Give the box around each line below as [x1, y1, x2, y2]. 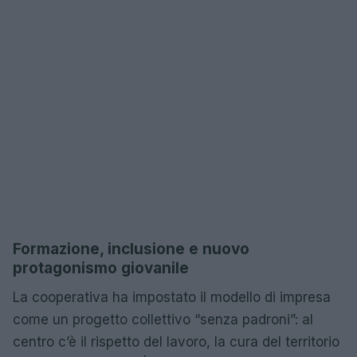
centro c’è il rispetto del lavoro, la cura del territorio [13, 334, 339, 350]
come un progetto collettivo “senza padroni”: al [13, 312, 313, 328]
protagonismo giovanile [13, 259, 189, 277]
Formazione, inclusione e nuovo [13, 240, 249, 258]
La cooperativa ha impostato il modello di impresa [13, 289, 331, 305]
